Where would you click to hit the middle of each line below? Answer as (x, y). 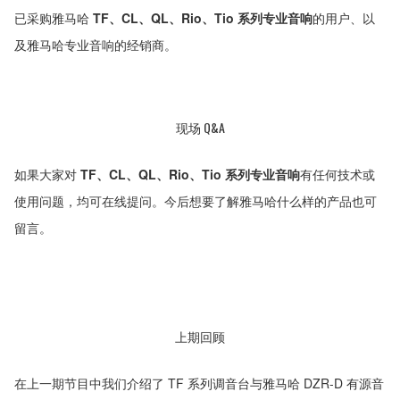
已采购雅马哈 (54, 18)
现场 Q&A (200, 127)
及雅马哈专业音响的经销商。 (96, 45)
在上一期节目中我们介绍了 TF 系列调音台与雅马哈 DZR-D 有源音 (199, 383)
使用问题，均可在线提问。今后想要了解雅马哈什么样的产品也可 (196, 200)
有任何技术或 (337, 174)
